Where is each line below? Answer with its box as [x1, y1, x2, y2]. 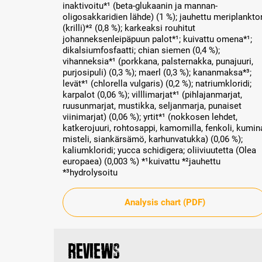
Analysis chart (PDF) [125, 196, 205, 208]
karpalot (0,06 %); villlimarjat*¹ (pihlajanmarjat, [63, 89, 242, 101]
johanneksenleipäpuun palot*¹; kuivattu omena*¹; [63, 34, 252, 45]
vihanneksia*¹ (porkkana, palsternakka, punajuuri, [63, 56, 253, 67]
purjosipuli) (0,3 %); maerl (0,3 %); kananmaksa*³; [63, 67, 251, 78]
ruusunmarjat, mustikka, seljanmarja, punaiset [63, 101, 242, 112]
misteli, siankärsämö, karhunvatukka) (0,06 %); [63, 134, 243, 145]
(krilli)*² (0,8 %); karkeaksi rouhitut [63, 23, 195, 34]
